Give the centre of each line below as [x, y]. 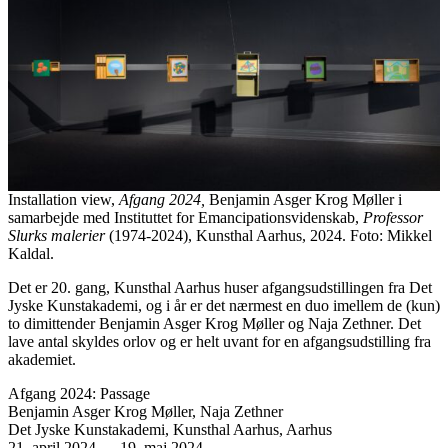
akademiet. [42, 359]
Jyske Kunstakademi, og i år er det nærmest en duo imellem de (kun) [224, 305]
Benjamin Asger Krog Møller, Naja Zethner [145, 411]
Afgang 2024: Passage [79, 393]
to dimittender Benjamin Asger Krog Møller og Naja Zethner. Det [214, 323]
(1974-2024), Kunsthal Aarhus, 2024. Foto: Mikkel [270, 235]
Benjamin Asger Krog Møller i [303, 199]
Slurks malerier [58, 235]
